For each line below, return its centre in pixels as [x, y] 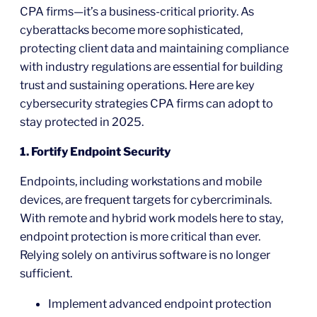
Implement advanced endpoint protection [160, 303]
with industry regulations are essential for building [151, 66]
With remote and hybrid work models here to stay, [151, 218]
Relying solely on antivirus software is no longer [145, 255]
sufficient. [46, 273]
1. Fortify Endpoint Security [95, 152]
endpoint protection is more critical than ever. [140, 237]
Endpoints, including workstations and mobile [141, 181]
